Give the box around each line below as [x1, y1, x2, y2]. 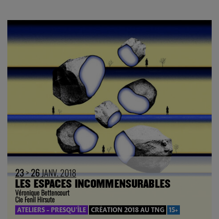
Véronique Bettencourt [15, 187, 69, 198]
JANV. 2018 [39, 166, 76, 179]
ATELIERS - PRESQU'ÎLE [17, 207, 86, 214]
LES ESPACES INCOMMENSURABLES [15, 178, 171, 191]
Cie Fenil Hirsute [15, 194, 55, 205]
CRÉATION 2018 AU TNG [90, 207, 164, 214]
